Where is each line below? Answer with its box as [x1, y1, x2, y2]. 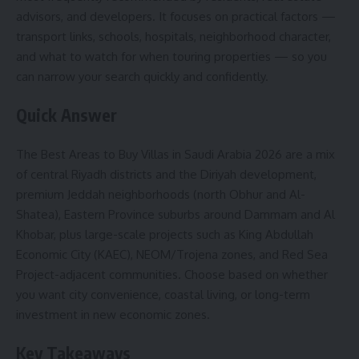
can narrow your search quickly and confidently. [16, 68, 268, 84]
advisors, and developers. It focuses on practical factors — [16, 8, 336, 24]
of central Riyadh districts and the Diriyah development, [16, 166, 317, 182]
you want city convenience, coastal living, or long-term [16, 286, 310, 302]
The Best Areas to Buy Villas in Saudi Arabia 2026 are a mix [16, 146, 335, 162]
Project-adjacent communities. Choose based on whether [16, 266, 328, 282]
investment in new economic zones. [16, 306, 210, 322]
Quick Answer [16, 104, 117, 127]
